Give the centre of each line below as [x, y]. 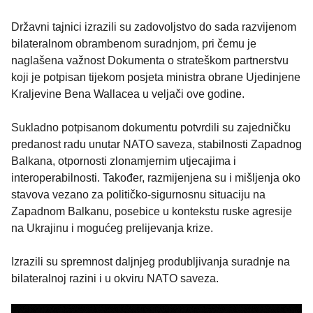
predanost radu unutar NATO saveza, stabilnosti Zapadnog [156, 145]
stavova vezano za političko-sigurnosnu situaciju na [138, 195]
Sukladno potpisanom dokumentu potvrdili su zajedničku [151, 128]
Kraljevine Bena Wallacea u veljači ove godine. [128, 94]
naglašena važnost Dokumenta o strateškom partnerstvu [150, 61]
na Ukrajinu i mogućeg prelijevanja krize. [112, 228]
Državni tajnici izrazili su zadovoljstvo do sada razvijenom [154, 27]
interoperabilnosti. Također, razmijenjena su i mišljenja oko [156, 178]
